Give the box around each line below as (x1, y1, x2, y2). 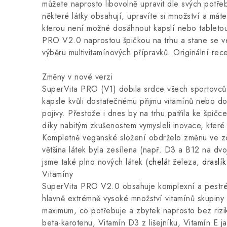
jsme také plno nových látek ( (42, 156, 148, 168)
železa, (170, 156, 202, 168)
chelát (148, 156, 170, 168)
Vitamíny (42, 168, 73, 180)
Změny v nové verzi (42, 71, 112, 83)
